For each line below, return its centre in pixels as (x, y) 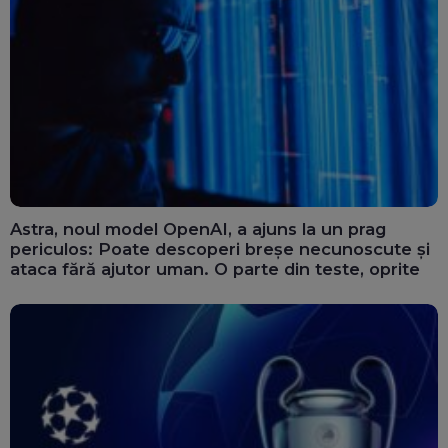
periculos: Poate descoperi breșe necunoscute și (220, 248)
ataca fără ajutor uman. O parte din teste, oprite (215, 268)
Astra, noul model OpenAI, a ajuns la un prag (198, 228)
